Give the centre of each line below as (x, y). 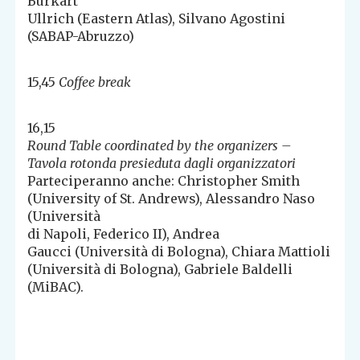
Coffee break (95, 82)
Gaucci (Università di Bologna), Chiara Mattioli (179, 252)
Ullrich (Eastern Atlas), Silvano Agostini (157, 19)
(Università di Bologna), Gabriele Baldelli (160, 270)
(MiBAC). (56, 287)
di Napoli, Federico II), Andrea (124, 234)
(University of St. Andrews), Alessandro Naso (172, 199)
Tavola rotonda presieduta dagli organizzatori (162, 164)
